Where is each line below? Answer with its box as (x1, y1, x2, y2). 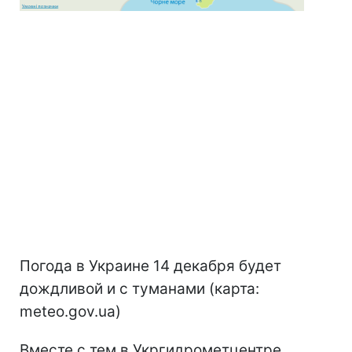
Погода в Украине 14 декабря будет (20, 257, 281, 276)
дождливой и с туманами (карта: (20, 280, 259, 299)
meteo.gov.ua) (20, 302, 121, 321)
